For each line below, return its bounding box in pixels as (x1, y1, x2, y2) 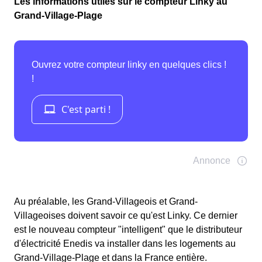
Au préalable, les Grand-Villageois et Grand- (14, 196, 198, 207)
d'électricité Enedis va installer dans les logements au (14, 239, 236, 249)
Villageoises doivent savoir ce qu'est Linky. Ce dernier (14, 211, 237, 221)
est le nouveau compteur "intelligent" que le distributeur (14, 225, 242, 235)
